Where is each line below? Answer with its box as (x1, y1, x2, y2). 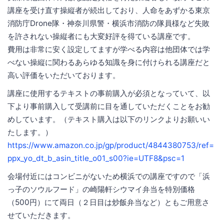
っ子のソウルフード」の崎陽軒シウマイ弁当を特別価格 (7, 184, 195, 194)
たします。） (7, 127, 52, 137)
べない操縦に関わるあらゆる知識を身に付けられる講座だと (7, 57, 210, 67)
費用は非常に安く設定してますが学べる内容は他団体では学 (7, 44, 210, 54)
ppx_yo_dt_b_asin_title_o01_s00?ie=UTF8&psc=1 (7, 153, 184, 163)
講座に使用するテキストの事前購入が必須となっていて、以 (7, 88, 210, 98)
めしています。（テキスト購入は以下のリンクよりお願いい (7, 114, 210, 124)
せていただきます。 (7, 210, 75, 220)
